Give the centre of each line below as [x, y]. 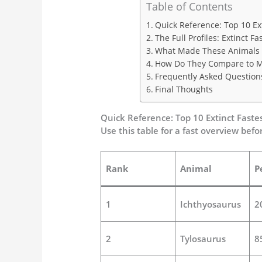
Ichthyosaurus [210, 204]
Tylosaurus [203, 239]
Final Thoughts [184, 90]
